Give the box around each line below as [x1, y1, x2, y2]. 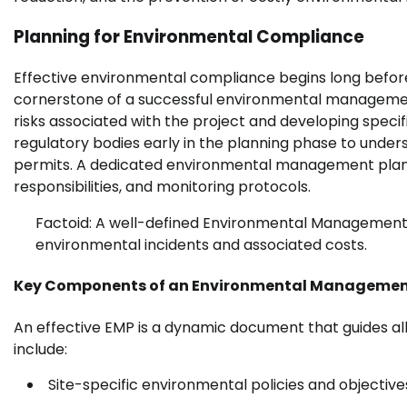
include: [14, 338, 67, 360]
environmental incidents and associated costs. [35, 234, 367, 256]
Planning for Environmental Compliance [14, 25, 364, 50]
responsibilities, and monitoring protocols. [14, 176, 311, 198]
